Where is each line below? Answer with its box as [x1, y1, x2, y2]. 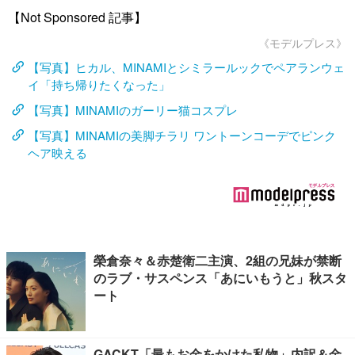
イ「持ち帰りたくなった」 [28, 76, 170, 93]
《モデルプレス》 [258, 35, 347, 51]
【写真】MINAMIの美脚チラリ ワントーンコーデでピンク [28, 127, 336, 143]
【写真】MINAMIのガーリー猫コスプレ [28, 101, 238, 118]
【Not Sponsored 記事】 [8, 8, 147, 26]
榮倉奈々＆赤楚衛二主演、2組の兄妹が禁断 [94, 251, 342, 269]
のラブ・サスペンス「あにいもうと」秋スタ [94, 269, 347, 287]
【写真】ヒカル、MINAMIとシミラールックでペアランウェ [28, 59, 345, 75]
